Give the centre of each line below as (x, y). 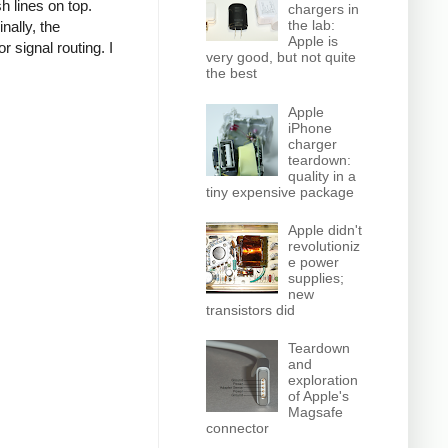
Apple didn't (325, 229)
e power (314, 261)
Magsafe (316, 412)
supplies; (316, 277)
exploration (323, 380)
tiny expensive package (279, 191)
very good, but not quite (280, 57)
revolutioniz (324, 245)
